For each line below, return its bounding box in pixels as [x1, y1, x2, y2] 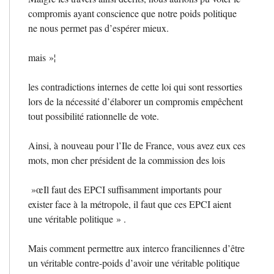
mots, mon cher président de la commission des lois [28, 153, 225, 166]
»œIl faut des [31, 182, 84, 196]
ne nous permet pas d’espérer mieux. [28, 21, 169, 34]
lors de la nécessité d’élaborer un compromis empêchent [28, 94, 243, 108]
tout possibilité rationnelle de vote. [28, 109, 159, 122]
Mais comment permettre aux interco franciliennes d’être [28, 241, 245, 254]
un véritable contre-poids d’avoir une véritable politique [28, 256, 240, 269]
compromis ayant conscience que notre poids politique [28, 6, 237, 20]
